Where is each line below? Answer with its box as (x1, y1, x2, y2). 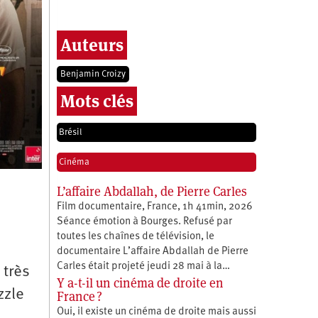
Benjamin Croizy (60, 69, 126, 79)
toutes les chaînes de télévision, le (56, 231, 214, 242)
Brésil (58, 127, 82, 137)
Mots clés (60, 89, 133, 112)
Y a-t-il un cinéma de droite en (56, 274, 224, 291)
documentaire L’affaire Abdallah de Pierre (56, 246, 248, 257)
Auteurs (60, 33, 124, 56)
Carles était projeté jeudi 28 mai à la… (56, 261, 230, 272)
